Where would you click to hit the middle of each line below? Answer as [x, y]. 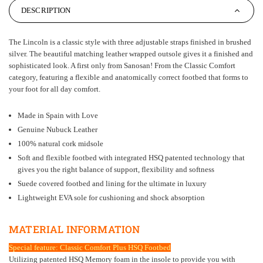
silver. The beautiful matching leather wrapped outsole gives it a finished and [131, 54]
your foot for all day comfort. [55, 89]
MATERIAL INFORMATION [75, 230]
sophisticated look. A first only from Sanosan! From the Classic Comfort [122, 66]
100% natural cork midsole [60, 144]
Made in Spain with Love [58, 116]
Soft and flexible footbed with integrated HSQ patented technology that [131, 158]
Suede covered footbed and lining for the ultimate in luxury [112, 184]
